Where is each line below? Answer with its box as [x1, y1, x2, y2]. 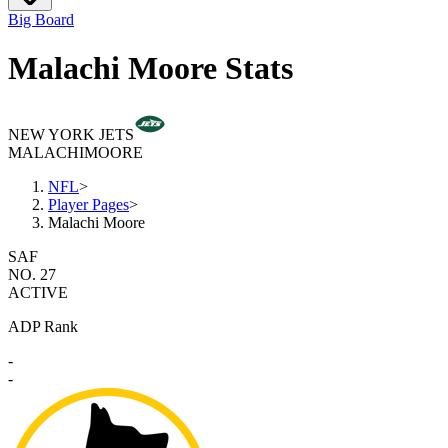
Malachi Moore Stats [8, 49, 293, 86]
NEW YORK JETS [8, 126, 134, 144]
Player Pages [48, 196, 129, 214]
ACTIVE [8, 284, 68, 302]
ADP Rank [8, 318, 78, 336]
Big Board [8, 10, 74, 28]
